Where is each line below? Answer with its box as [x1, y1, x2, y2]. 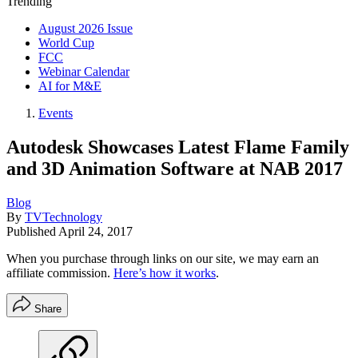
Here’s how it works [113, 265, 216, 280]
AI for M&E [38, 79, 101, 93]
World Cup [38, 36, 94, 50]
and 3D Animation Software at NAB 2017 [6, 157, 343, 179]
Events [38, 106, 73, 120]
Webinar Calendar [38, 65, 129, 78]
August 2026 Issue [38, 22, 133, 35]
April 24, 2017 [58, 224, 133, 238]
